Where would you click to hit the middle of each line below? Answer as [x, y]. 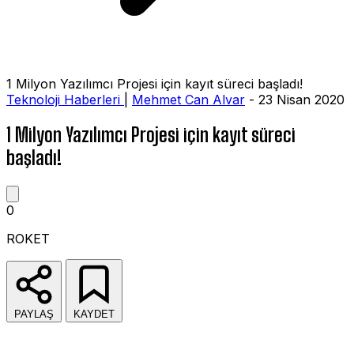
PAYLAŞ [34, 314]
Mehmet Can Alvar [188, 100]
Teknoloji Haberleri [65, 100]
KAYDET [94, 314]
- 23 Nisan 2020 [295, 100]
